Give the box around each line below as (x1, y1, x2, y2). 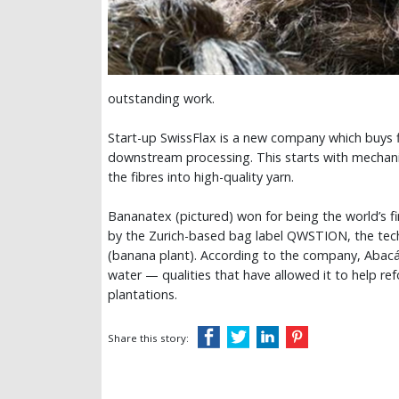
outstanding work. (108, 90, 218, 108)
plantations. (108, 286, 177, 304)
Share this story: (108, 331, 189, 346)
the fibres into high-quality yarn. (108, 168, 297, 186)
